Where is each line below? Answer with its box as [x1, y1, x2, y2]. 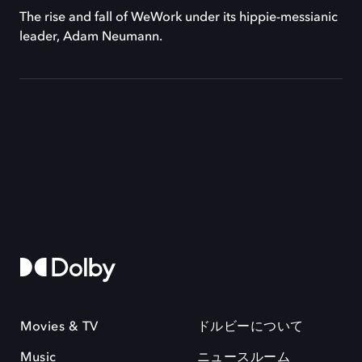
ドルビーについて [196, 321, 304, 334]
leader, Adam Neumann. [19, 31, 162, 44]
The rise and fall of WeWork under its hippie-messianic [19, 11, 338, 24]
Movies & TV [20, 321, 99, 334]
